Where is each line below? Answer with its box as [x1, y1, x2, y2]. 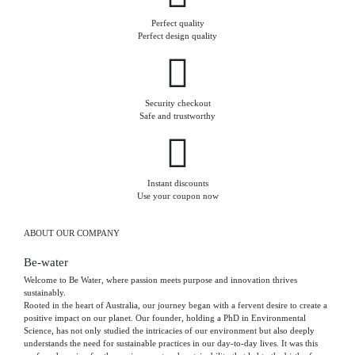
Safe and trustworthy [139, 110, 216, 120]
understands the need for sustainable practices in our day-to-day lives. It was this [24, 338, 318, 349]
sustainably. [24, 288, 66, 298]
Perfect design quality [138, 30, 217, 40]
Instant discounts [147, 177, 208, 188]
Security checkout [144, 97, 211, 108]
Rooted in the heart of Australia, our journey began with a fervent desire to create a [24, 300, 327, 311]
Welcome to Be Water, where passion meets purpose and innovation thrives [24, 275, 297, 285]
